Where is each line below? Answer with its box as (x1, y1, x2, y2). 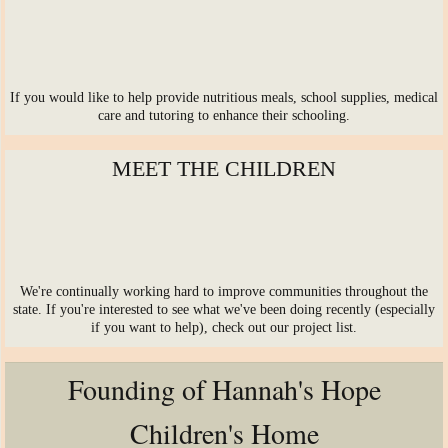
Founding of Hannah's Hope (67, 370, 381, 408)
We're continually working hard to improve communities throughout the (20, 284, 428, 299)
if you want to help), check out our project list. (91, 320, 357, 335)
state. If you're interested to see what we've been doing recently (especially (13, 302, 435, 317)
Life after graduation (24, 24, 216, 48)
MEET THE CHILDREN (112, 156, 336, 181)
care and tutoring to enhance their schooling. (98, 108, 350, 123)
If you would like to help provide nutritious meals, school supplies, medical (10, 90, 438, 105)
